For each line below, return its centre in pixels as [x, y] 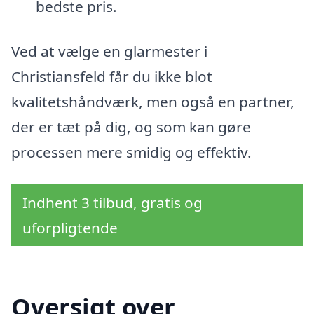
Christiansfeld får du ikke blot [112, 77]
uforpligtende [70, 227]
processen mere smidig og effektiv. [131, 152]
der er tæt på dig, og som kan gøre [131, 127]
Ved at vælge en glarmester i [109, 52]
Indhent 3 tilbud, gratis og [112, 202]
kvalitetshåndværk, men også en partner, [153, 102]
